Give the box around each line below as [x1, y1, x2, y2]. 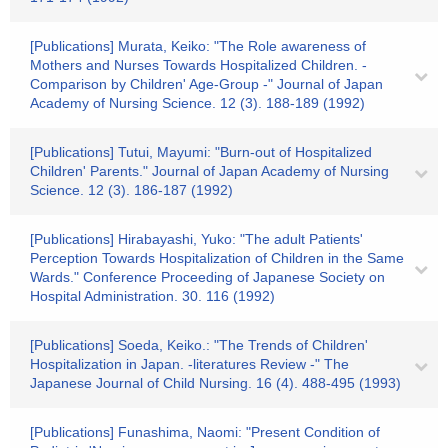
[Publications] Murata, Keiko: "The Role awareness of [30, 38, 366, 54]
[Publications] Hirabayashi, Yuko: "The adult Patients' [30, 231, 363, 247]
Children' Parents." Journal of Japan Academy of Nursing [30, 163, 389, 179]
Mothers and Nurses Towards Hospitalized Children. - [30, 57, 367, 73]
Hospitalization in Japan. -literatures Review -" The [30, 356, 349, 372]
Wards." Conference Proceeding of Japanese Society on [30, 269, 385, 285]
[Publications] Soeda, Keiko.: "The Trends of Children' [30, 337, 368, 353]
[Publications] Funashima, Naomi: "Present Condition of [30, 424, 380, 440]
